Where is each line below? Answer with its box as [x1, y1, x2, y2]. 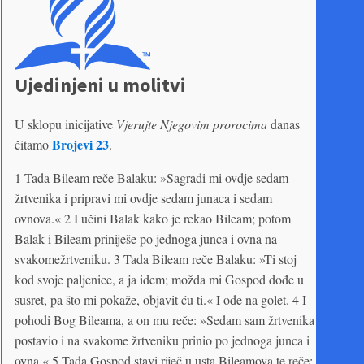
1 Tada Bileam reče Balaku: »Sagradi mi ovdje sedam [15, 168, 288, 186]
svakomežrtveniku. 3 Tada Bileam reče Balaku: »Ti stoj [15, 249, 297, 267]
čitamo [15, 135, 52, 153]
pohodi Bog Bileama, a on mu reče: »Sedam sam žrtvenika [15, 310, 314, 328]
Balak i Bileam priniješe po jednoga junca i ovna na [15, 229, 277, 247]
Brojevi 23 [52, 134, 109, 154]
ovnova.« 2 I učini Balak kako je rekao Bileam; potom [15, 209, 291, 227]
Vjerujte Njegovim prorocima [116, 115, 267, 132]
